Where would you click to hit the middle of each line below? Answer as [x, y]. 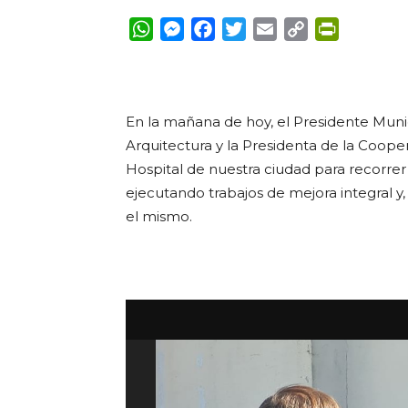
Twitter [272, 29]
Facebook [251, 29]
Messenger [224, 29]
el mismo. [159, 216]
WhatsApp [192, 29]
